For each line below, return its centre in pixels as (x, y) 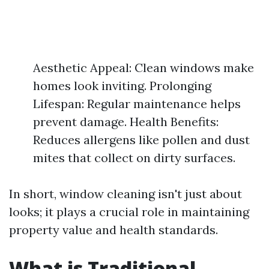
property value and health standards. (113, 230)
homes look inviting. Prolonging (122, 86)
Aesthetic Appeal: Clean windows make (144, 68)
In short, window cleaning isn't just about (125, 194)
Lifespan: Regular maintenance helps (137, 104)
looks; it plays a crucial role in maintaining (129, 212)
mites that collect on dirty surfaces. (134, 158)
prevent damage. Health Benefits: (126, 122)
